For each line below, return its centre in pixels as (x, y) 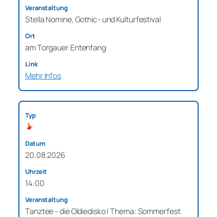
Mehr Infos (43, 75)
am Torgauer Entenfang (66, 47)
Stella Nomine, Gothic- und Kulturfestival (93, 19)
